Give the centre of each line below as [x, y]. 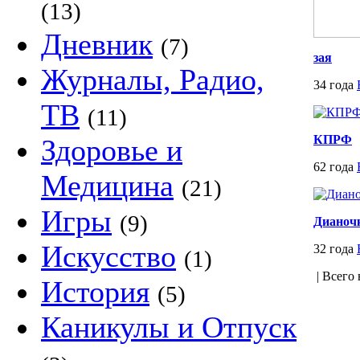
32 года [335, 249]
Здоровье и [112, 150]
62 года [335, 167]
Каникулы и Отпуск [169, 327]
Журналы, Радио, [153, 80]
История [95, 292]
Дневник [97, 44]
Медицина [107, 186]
